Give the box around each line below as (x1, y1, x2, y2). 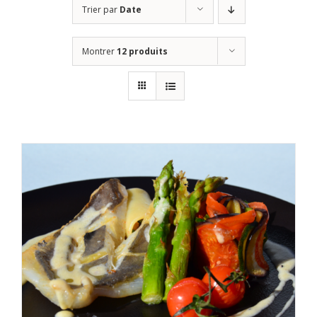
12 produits (116, 45, 168, 58)
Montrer (81, 45, 117, 58)
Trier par (81, 4, 120, 16)
